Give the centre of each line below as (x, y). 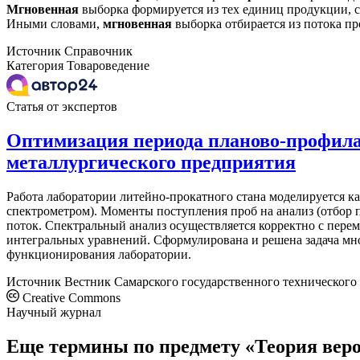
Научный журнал (54, 312)
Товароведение (108, 66)
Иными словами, (55, 24)
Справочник (98, 51)
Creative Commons (70, 297)
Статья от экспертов (62, 107)
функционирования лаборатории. (99, 254)
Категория (35, 66)
